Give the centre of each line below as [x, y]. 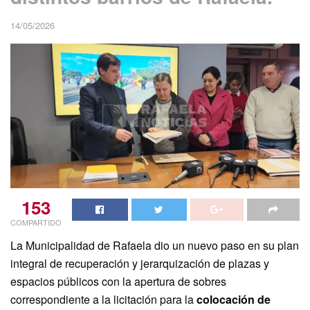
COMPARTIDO [36, 222]
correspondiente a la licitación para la [103, 299]
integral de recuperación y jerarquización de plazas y [140, 263]
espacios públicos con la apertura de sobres [118, 281]
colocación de [234, 299]
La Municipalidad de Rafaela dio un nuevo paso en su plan [155, 245]
